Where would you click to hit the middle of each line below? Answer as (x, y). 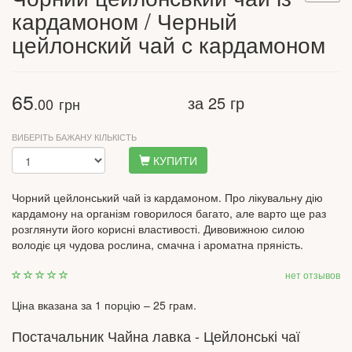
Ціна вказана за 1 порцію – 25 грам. (104, 304)
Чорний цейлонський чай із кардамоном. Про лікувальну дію (167, 197)
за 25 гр (216, 102)
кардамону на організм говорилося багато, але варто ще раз (169, 213)
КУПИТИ (174, 160)
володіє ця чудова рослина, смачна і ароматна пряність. (158, 244)
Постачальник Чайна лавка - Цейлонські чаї (156, 335)
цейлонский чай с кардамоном (169, 44)
